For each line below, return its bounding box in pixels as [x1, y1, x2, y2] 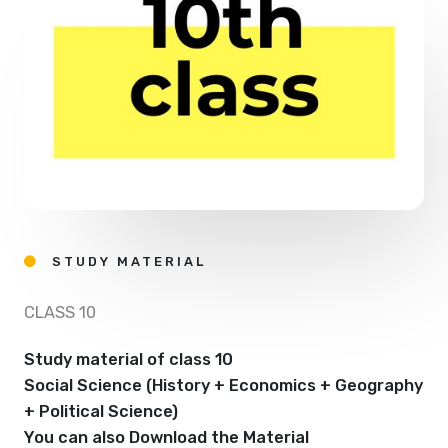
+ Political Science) [24, 402, 178, 422]
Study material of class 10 [24, 350, 233, 370]
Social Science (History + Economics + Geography [24, 376, 423, 396]
